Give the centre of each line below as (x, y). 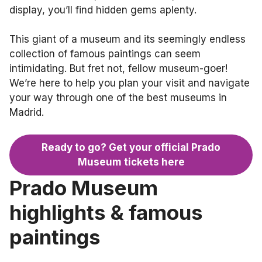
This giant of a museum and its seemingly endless (127, 39)
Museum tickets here (131, 162)
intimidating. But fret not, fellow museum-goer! (118, 68)
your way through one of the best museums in (118, 97)
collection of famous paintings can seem (105, 54)
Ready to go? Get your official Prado (131, 147)
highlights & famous (106, 212)
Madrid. (27, 112)
